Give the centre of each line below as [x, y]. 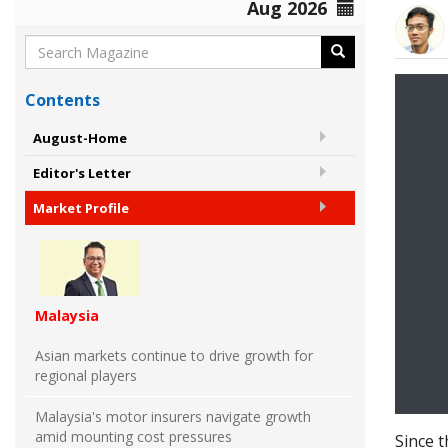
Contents [62, 100]
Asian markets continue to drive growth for [174, 356]
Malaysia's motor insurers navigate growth [173, 417]
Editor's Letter [82, 173]
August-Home [80, 138]
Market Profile [81, 208]
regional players [86, 376]
